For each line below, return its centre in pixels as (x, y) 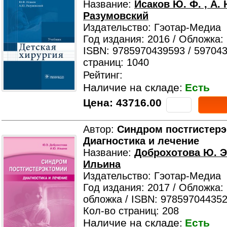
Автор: (100, 129)
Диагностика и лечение (141, 141)
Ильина (102, 164)
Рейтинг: (103, 75)
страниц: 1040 (116, 62)
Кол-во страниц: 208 (131, 211)
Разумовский (116, 16)
